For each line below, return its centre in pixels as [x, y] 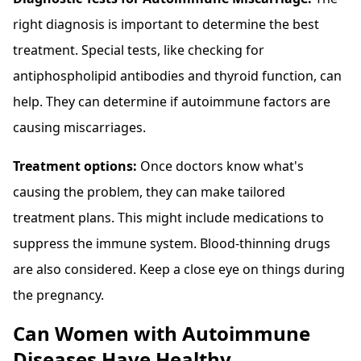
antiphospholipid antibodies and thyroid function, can [177, 75]
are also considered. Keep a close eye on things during [179, 269]
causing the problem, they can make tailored [149, 191]
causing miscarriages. [79, 127]
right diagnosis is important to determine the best [166, 24]
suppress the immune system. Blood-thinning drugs [172, 243]
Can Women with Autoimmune [162, 333]
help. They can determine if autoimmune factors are [172, 101]
